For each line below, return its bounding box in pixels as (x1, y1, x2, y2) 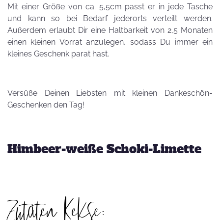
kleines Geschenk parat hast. (7, 49, 111, 58)
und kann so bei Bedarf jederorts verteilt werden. (7, 14, 213, 23)
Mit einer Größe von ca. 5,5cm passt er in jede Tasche (7, 2, 213, 11)
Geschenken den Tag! (7, 100, 84, 110)
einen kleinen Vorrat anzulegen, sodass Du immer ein (7, 37, 213, 47)
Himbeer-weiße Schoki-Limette (7, 141, 201, 157)
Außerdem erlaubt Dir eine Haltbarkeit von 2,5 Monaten (7, 26, 213, 35)
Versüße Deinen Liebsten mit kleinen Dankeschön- (7, 88, 213, 98)
